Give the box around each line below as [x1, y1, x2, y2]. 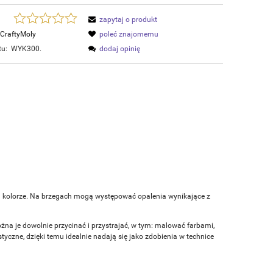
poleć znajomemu [99, 30, 159, 39]
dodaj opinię [99, 44, 141, 54]
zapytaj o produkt [99, 15, 158, 24]
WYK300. [11, 44, 42, 54]
